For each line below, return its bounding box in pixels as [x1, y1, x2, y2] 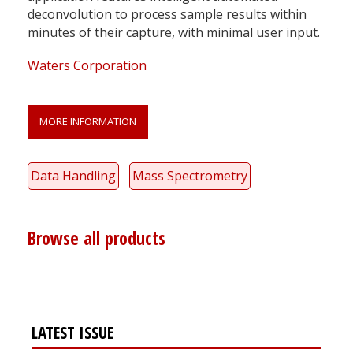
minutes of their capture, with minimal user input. [28, 24, 320, 42]
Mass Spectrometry [132, 167, 247, 185]
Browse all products [28, 226, 165, 251]
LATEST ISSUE [32, 321, 113, 344]
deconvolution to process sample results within [28, 6, 307, 24]
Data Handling [31, 167, 116, 185]
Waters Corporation [28, 57, 147, 75]
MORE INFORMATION [39, 114, 136, 129]
